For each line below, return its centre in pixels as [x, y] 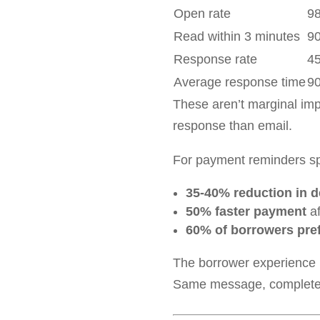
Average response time [239, 82]
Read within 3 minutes [236, 36]
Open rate [202, 14]
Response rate [215, 59]
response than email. [232, 126]
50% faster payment [246, 211]
